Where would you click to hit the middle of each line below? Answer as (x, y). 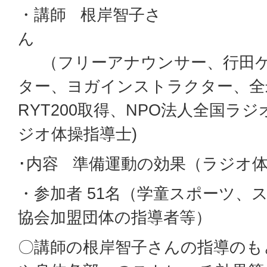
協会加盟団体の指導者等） (115, 217)
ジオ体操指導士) (77, 134)
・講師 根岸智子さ (90, 15)
